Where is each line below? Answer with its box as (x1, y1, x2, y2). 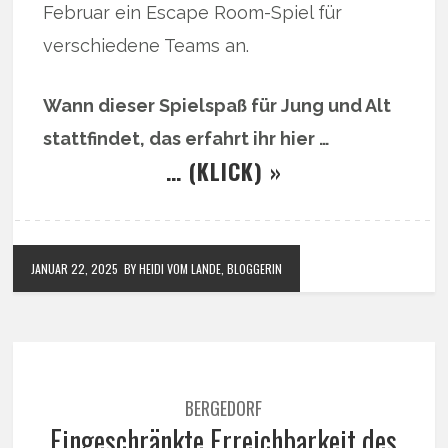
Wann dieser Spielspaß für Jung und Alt (43, 94, 392, 116)
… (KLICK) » (165, 154, 282, 187)
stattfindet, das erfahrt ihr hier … (43, 127, 331, 149)
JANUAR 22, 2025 (31, 259, 119, 277)
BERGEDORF (185, 394, 263, 421)
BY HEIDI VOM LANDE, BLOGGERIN (124, 259, 283, 277)
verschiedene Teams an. (43, 34, 250, 56)
